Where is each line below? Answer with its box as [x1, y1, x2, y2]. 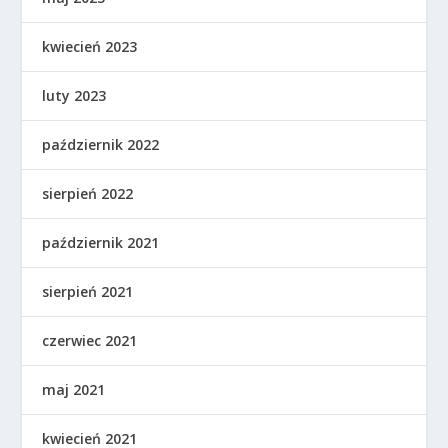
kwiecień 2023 [42, 36, 138, 56]
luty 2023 [42, 85, 107, 105]
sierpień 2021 [42, 281, 134, 301]
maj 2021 [42, 379, 106, 399]
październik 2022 [42, 134, 160, 154]
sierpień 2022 [42, 183, 134, 203]
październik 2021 [42, 232, 160, 252]
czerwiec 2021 [42, 330, 138, 350]
